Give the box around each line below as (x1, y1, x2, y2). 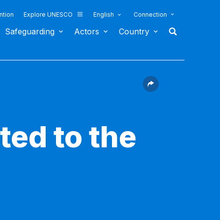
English (93, 11, 114, 18)
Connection (134, 11, 167, 18)
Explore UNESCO (24, 11, 73, 18)
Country (119, 27, 149, 36)
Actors (74, 27, 99, 36)
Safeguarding (5, 27, 55, 36)
